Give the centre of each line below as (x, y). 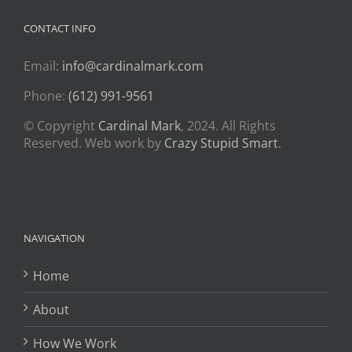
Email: (43, 66)
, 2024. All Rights (228, 126)
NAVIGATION (54, 238)
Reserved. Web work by (94, 143)
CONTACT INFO (60, 28)
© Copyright (61, 126)
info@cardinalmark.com (133, 66)
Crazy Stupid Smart (221, 143)
